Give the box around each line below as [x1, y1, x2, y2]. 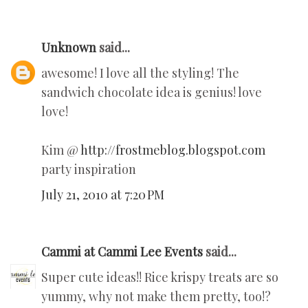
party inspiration [41, 161, 136, 178]
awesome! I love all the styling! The [41, 65, 239, 82]
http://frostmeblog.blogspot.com [80, 142, 265, 159]
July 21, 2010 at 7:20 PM [41, 186, 164, 203]
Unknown [41, 39, 96, 56]
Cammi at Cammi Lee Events [41, 243, 203, 261]
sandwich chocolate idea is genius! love [41, 84, 262, 101]
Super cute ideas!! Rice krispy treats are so [41, 269, 278, 286]
